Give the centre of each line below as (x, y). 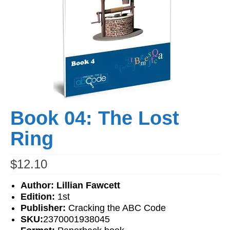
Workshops (44, 12)
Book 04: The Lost (95, 118)
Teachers (40, 54)
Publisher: (44, 208)
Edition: (39, 197)
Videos (36, 33)
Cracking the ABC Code (117, 208)
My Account (44, 97)
